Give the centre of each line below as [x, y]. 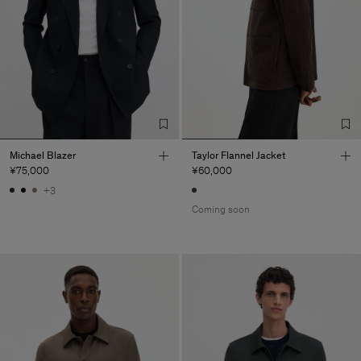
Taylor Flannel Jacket [239, 155]
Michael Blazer [43, 155]
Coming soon [221, 210]
